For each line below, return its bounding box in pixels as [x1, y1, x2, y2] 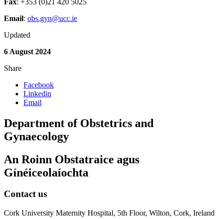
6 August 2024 [4, 47, 51, 56]
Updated [4, 30, 30, 39]
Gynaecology [4, 130, 69, 143]
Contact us [4, 189, 47, 199]
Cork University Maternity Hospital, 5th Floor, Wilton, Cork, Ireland [4, 209, 215, 218]
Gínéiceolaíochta [4, 166, 88, 179]
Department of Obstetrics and [4, 116, 153, 130]
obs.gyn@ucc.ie [27, 14, 77, 22]
